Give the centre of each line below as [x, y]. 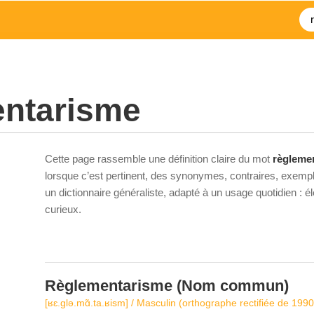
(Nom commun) [231, 286]
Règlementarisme [109, 286]
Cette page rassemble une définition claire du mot [159, 159]
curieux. [63, 209]
